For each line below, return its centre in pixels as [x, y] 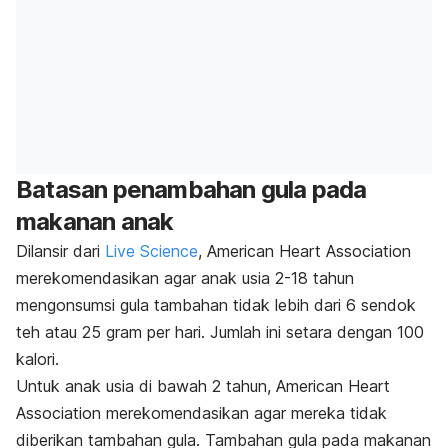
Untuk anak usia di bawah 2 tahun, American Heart [203, 385]
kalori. [37, 358]
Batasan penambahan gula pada [191, 189]
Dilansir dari [60, 250]
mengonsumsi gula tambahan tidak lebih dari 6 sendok [216, 304]
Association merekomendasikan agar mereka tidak [201, 412]
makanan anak [95, 221]
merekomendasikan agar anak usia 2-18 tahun [185, 277]
